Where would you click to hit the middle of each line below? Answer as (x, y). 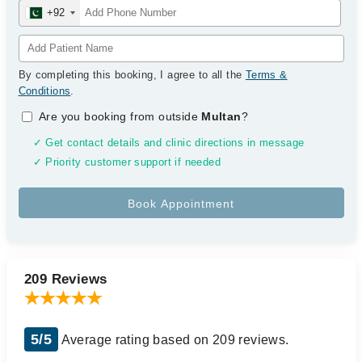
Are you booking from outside (120, 116)
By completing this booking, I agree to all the (132, 75)
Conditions (44, 91)
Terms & (266, 75)
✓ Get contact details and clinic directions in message (168, 143)
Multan (221, 116)
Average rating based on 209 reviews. (174, 340)
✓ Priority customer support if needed (126, 162)
